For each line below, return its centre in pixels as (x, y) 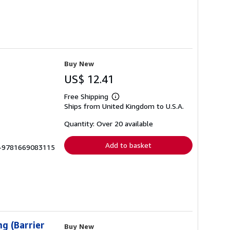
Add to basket (128, 145)
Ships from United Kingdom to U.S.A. (124, 106)
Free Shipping (86, 97)
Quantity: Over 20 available (109, 124)
